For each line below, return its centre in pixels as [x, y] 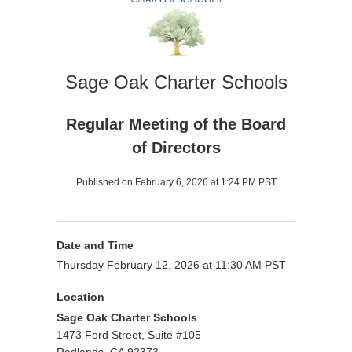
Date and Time [95, 245]
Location [81, 297]
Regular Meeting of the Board [176, 124]
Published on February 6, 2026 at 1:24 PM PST [176, 182]
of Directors [176, 148]
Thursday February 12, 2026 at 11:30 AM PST [171, 265]
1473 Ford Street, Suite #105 [129, 335]
